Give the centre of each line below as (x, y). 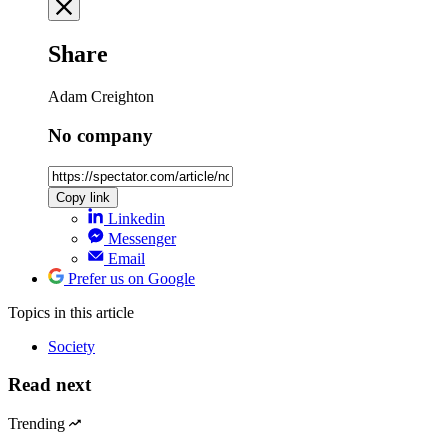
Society (71, 346)
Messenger (142, 238)
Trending (36, 424)
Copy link (83, 197)
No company (100, 135)
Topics (31, 312)
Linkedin (136, 218)
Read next (49, 385)
